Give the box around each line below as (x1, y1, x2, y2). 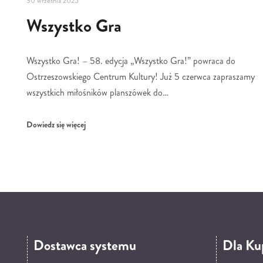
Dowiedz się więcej (26, 118, 86, 130)
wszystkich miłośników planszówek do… (26, 85, 168, 99)
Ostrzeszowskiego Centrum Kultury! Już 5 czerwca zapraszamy (26, 69, 255, 83)
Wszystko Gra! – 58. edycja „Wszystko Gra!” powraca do (26, 53, 235, 68)
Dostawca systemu (33, 235, 136, 256)
